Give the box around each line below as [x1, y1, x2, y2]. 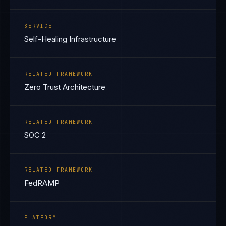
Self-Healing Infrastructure [24, 34, 116, 44]
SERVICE [24, 23, 52, 29]
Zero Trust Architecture [24, 82, 105, 92]
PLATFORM [24, 214, 56, 221]
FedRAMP [24, 178, 60, 188]
